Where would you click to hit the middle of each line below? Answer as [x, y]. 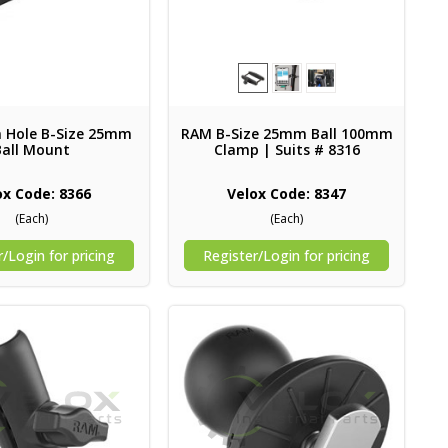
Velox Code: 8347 [287, 193]
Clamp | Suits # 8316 [286, 149]
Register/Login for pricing [287, 255]
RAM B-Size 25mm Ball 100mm [286, 133]
